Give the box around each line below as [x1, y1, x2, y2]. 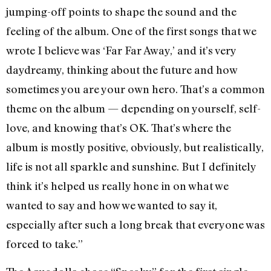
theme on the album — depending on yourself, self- [6, 101, 261, 115]
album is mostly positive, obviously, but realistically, [6, 140, 264, 154]
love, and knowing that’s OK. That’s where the [6, 120, 231, 134]
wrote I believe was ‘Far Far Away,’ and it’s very [6, 43, 236, 57]
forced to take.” [6, 237, 83, 250]
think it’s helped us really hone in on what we [6, 178, 229, 192]
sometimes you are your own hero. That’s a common [6, 82, 265, 96]
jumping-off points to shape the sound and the [6, 4, 237, 18]
